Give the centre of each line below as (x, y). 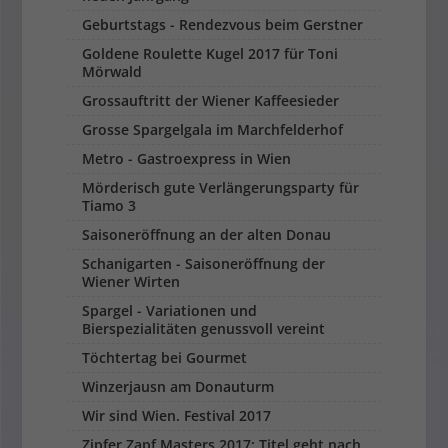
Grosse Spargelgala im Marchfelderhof (213, 130)
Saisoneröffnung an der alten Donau (207, 235)
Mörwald (112, 72)
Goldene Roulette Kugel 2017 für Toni (210, 54)
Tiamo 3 (109, 206)
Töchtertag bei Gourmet (165, 358)
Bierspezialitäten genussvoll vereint (204, 329)
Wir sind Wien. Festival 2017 (177, 416)
